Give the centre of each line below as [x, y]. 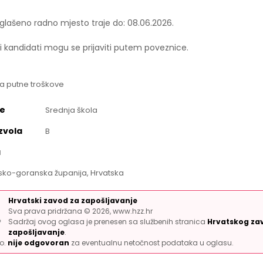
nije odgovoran [38, 243]
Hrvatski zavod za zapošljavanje [73, 200]
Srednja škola [70, 110]
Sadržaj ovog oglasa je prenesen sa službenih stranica [108, 222]
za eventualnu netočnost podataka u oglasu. [151, 243]
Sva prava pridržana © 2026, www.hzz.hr [80, 211]
